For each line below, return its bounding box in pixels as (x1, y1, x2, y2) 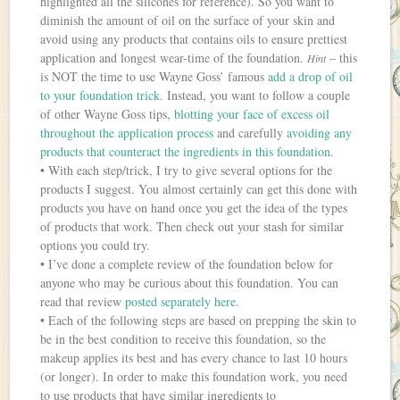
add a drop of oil (268, 68, 354, 86)
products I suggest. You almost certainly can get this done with (40, 180, 358, 198)
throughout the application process (40, 124, 214, 142)
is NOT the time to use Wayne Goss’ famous (40, 68, 269, 86)
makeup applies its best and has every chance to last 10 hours (40, 349, 348, 367)
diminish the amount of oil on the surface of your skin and (40, 12, 336, 29)
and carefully (213, 124, 287, 142)
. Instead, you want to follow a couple (160, 87, 351, 104)
